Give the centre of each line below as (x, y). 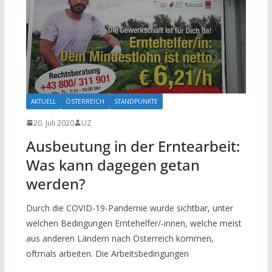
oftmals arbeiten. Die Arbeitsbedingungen (107, 253)
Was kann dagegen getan (113, 165)
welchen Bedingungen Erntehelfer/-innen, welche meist (134, 223)
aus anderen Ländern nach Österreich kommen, (120, 238)
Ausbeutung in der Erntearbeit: (133, 146)
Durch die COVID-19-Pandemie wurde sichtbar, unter (129, 208)
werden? (56, 183)
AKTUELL (43, 101)
